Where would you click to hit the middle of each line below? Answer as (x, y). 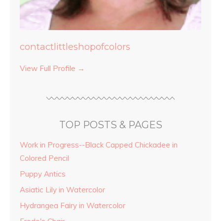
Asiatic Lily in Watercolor (62, 189)
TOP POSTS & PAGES (110, 125)
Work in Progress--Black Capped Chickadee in (99, 145)
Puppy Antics (43, 174)
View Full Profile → (52, 68)
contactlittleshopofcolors (75, 46)
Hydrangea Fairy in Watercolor (73, 205)
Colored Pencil (44, 158)
